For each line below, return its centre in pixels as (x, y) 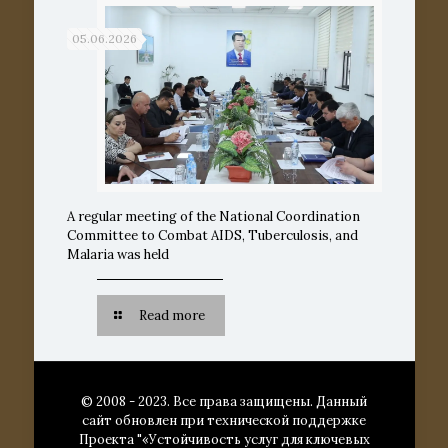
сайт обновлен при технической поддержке (224, 421)
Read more (171, 316)
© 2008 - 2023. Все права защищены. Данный (224, 402)
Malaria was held (117, 255)
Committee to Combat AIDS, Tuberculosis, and (212, 236)
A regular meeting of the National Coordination (213, 217)
